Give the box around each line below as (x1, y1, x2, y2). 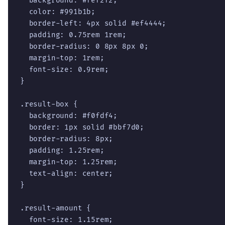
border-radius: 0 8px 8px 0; (20, 42, 149, 51)
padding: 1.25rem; (20, 146, 104, 155)
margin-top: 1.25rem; (20, 157, 118, 166)
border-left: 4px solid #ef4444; (20, 19, 167, 28)
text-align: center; (20, 169, 114, 178)
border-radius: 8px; (20, 134, 114, 143)
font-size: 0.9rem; (20, 65, 109, 74)
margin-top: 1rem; (20, 53, 104, 62)
